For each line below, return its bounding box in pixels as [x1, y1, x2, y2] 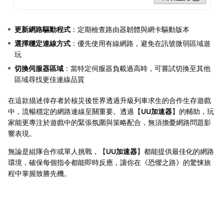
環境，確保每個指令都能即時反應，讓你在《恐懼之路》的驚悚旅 [8, 157, 211, 166]
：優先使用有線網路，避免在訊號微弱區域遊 [70, 38, 210, 47]
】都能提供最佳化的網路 [137, 146, 214, 155]
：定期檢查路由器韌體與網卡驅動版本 [70, 24, 189, 33]
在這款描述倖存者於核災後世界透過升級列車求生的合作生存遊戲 [8, 95, 211, 104]
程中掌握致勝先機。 [8, 168, 71, 177]
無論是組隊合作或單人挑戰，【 [8, 146, 106, 155]
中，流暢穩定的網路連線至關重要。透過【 [8, 106, 141, 115]
